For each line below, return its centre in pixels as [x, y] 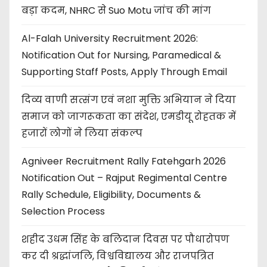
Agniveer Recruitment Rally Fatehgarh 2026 [124, 161]
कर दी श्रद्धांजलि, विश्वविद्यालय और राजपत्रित [118, 256]
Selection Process [63, 211]
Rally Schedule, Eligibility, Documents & [111, 194]
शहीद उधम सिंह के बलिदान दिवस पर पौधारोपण [125, 239]
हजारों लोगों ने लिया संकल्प [82, 133]
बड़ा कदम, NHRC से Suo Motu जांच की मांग [116, 10]
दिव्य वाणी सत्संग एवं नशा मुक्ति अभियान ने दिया [129, 100]
